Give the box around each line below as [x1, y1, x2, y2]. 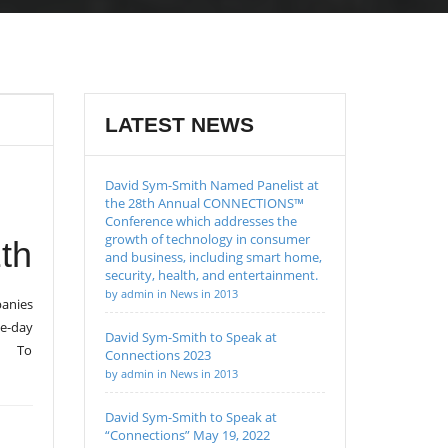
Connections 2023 [104, 346, 211, 364]
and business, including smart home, [104, 248, 322, 266]
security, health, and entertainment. [104, 266, 318, 284]
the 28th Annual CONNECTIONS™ [104, 194, 304, 212]
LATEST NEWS [104, 113, 254, 136]
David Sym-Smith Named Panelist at [104, 176, 319, 194]
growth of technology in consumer [104, 230, 310, 248]
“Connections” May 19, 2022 [104, 426, 270, 444]
